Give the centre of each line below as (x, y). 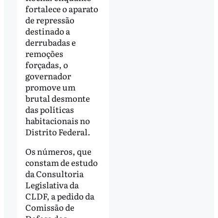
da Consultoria (54, 173)
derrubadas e (50, 42)
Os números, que (58, 151)
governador (48, 75)
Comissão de (50, 207)
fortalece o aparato (62, 8)
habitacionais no (57, 120)
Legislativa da (52, 184)
